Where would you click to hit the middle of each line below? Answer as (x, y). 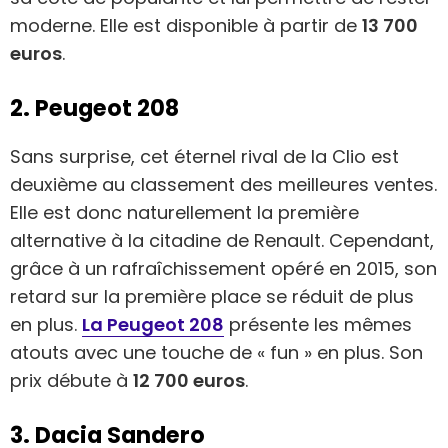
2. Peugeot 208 (94, 107)
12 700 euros (189, 380)
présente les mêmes (318, 324)
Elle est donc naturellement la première (184, 212)
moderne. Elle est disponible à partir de (186, 25)
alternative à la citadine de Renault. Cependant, (222, 240)
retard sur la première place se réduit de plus (212, 296)
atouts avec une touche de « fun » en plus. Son (216, 352)
